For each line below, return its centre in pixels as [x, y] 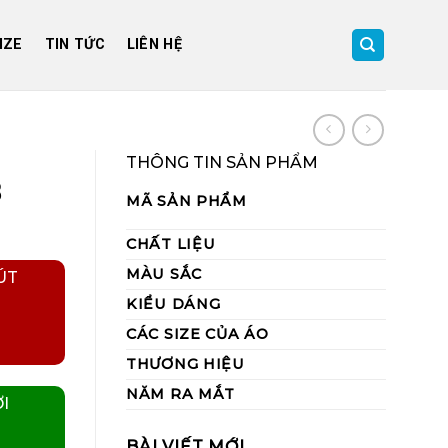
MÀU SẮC [164, 274]
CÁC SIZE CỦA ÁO [197, 334]
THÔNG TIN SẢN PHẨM [222, 162]
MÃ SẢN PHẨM [186, 201]
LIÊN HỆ [154, 44]
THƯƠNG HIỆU [185, 364]
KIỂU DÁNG [173, 304]
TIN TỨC [74, 44]
